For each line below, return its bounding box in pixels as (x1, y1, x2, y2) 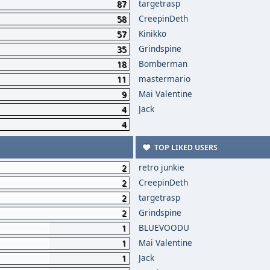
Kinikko (139, 28, 167, 39)
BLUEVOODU (139, 222, 190, 233)
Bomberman (139, 58, 188, 69)
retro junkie (139, 162, 185, 173)
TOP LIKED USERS (152, 142, 218, 152)
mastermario (139, 73, 191, 84)
